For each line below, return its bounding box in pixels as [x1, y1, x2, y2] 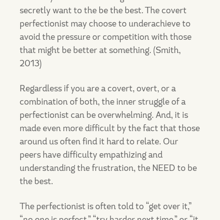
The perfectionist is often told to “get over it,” [20, 200, 192, 212]
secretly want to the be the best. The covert [20, 4, 187, 16]
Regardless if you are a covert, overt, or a [20, 82, 176, 94]
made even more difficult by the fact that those [20, 122, 200, 134]
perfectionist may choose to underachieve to [20, 18, 191, 29]
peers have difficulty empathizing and [20, 149, 163, 161]
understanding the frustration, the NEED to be [20, 162, 197, 174]
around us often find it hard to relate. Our [20, 136, 178, 147]
